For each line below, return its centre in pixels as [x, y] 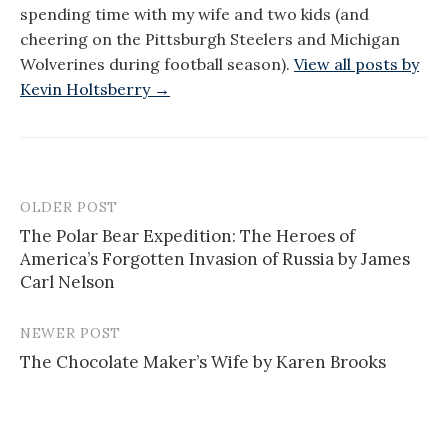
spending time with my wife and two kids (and [194, 13]
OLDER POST [69, 206]
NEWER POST [70, 332]
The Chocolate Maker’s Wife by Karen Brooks [203, 361]
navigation [79, 249]
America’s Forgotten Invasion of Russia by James [215, 258]
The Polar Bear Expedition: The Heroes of [187, 235]
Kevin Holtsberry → [95, 88]
